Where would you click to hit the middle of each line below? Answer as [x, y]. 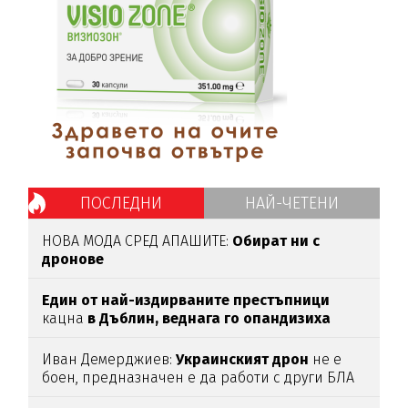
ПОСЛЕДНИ [121, 203]
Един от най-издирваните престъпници [186, 300]
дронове [73, 259]
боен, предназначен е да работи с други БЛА [199, 377]
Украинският [223, 359]
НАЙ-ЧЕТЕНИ [291, 203]
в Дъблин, [123, 318]
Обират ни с [276, 240]
